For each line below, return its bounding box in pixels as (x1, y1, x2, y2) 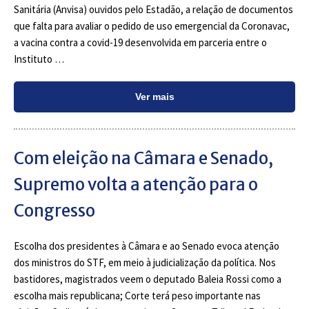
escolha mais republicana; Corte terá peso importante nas (14, 289, 261, 302)
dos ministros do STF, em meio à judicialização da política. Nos (14, 256, 276, 269)
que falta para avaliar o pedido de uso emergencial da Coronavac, (14, 19, 290, 32)
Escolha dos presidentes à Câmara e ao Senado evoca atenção (14, 239, 279, 252)
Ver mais (134, 91, 175, 102)
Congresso (14, 200, 95, 221)
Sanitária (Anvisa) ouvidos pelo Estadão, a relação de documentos (14, 3, 293, 16)
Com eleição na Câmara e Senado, (14, 148, 273, 169)
